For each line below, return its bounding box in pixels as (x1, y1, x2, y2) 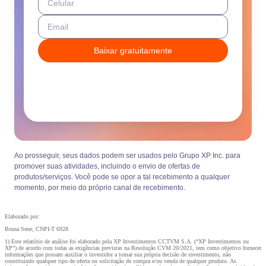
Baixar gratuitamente (94, 45, 172, 55)
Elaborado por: (5, 213, 40, 220)
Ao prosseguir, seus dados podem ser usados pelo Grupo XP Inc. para (14, 151, 240, 160)
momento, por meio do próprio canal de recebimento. (14, 183, 185, 192)
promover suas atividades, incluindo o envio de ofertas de (14, 161, 200, 170)
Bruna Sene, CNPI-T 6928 (5, 225, 68, 232)
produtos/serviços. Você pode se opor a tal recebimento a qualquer (14, 172, 230, 181)
